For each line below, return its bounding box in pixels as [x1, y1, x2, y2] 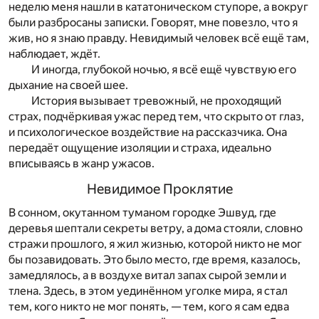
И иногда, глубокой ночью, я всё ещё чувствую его [31, 62, 296, 76]
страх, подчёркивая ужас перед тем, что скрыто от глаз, [9, 109, 304, 123]
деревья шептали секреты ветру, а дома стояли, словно [9, 221, 303, 236]
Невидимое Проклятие [86, 180, 233, 197]
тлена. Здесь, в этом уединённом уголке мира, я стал [9, 284, 288, 298]
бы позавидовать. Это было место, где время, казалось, [9, 253, 300, 267]
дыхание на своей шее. [9, 78, 128, 92]
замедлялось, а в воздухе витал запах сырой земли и [9, 268, 286, 283]
